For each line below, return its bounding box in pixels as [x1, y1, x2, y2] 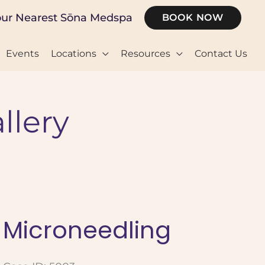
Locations [51, 47, 96, 59]
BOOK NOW [161, 12, 224, 23]
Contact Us [195, 47, 247, 59]
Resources [121, 47, 170, 59]
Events [6, 47, 39, 59]
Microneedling [2, 214, 171, 247]
